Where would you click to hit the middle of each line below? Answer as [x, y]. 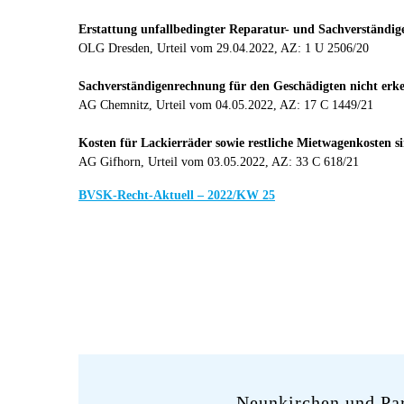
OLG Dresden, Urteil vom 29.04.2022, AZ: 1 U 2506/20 [224, 49]
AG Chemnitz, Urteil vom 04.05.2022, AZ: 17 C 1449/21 [226, 106]
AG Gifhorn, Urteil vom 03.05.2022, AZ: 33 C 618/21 [219, 162]
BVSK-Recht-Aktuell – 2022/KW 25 [177, 195]
